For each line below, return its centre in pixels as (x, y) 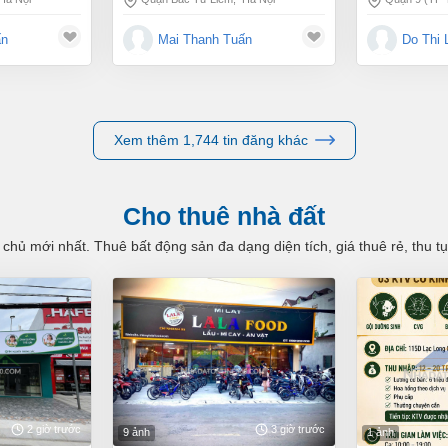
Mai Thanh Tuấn (205, 39)
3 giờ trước (298, 428)
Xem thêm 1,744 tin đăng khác (210, 139)
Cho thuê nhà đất (233, 215)
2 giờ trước (54, 428)
